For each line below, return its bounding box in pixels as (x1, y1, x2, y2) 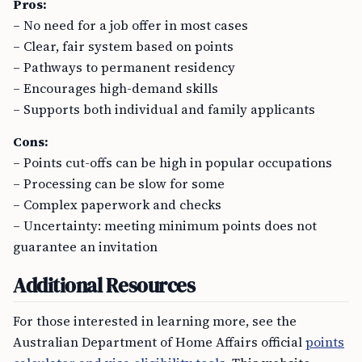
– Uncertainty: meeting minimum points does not (13, 217, 317, 234)
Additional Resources (13, 271, 196, 299)
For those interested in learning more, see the (13, 312, 297, 330)
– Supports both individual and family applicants (13, 100, 315, 118)
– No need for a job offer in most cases (13, 16, 248, 34)
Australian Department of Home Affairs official (13, 333, 305, 351)
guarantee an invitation (13, 238, 158, 255)
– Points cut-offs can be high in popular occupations (13, 154, 332, 171)
